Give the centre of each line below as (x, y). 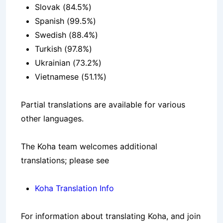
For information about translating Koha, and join (111, 216)
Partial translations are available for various (103, 105)
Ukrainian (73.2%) (68, 63)
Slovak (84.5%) (63, 7)
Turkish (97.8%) (63, 49)
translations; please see (65, 161)
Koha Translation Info (74, 188)
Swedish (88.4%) (66, 35)
